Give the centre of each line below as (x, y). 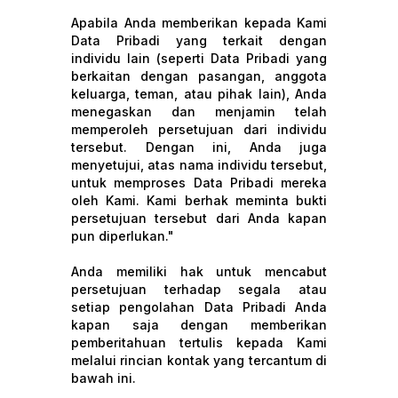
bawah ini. (103, 378)
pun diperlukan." (123, 236)
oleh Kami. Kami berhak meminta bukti (199, 200)
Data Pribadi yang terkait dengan (199, 40)
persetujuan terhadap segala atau (199, 289)
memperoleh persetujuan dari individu (199, 129)
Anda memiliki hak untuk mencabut (199, 271)
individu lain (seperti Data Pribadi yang (199, 58)
